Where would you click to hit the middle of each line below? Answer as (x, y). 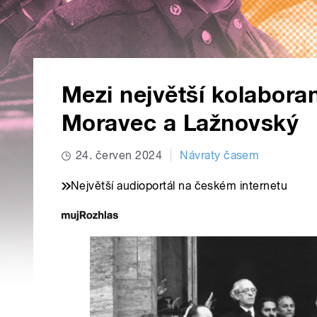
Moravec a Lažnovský (180, 123)
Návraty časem (220, 156)
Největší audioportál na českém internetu (179, 186)
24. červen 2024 (119, 156)
